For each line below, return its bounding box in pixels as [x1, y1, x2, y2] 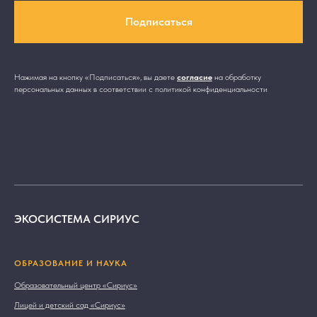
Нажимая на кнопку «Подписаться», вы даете [14, 71, 177, 82]
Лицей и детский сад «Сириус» [14, 299, 125, 310]
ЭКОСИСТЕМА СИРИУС [14, 212, 139, 226]
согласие [177, 71, 212, 82]
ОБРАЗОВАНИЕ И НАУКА [14, 258, 127, 268]
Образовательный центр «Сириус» [14, 279, 137, 290]
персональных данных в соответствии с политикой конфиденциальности [14, 83, 267, 94]
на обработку [214, 71, 261, 82]
